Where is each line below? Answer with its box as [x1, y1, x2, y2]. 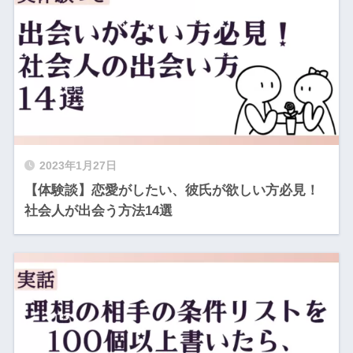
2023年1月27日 [39, 160, 117, 173]
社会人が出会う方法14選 [24, 203, 173, 219]
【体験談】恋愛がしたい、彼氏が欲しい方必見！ [24, 183, 319, 199]
